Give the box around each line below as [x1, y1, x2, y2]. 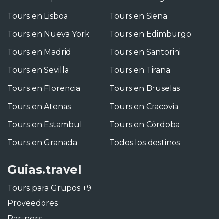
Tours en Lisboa [7, 11, 68, 21]
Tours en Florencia [7, 84, 80, 93]
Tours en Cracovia [109, 102, 178, 111]
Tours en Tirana [109, 66, 170, 75]
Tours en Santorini [109, 47, 181, 57]
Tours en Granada [7, 138, 77, 148]
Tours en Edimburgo [109, 29, 191, 39]
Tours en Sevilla [7, 66, 69, 75]
